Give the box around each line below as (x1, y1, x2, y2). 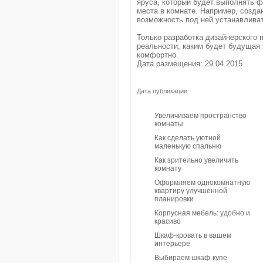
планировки (154, 195, 194, 203)
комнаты (154, 120, 183, 128)
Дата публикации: (137, 87, 189, 95)
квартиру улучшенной (154, 187, 227, 195)
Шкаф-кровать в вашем (154, 231, 231, 240)
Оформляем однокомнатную (154, 178, 250, 187)
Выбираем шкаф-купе (154, 254, 227, 262)
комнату (154, 164, 181, 173)
